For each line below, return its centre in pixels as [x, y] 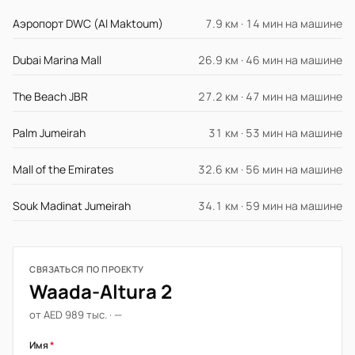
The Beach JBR [50, 96]
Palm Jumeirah [49, 133]
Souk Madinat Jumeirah [72, 206]
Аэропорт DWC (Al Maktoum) [88, 23]
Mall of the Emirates [63, 169]
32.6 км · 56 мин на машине [270, 169]
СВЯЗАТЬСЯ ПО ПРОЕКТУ [87, 269]
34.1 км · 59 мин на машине [270, 206]
